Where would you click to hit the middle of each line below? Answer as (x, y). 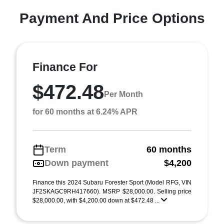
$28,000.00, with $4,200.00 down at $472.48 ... (97, 200)
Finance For (65, 67)
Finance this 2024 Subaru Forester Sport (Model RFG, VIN (112, 182)
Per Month (123, 94)
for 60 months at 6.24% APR (85, 112)
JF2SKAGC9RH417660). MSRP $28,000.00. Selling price (112, 191)
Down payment (76, 163)
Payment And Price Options (112, 18)
